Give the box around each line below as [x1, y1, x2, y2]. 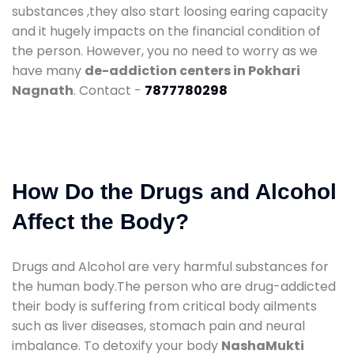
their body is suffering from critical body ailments [12, 296, 317, 315]
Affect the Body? [12, 209, 189, 234]
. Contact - [73, 81, 145, 100]
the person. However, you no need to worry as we [12, 41, 318, 60]
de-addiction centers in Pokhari [85, 61, 300, 80]
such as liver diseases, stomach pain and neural [12, 316, 305, 335]
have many [12, 61, 85, 80]
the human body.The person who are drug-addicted [12, 277, 336, 296]
